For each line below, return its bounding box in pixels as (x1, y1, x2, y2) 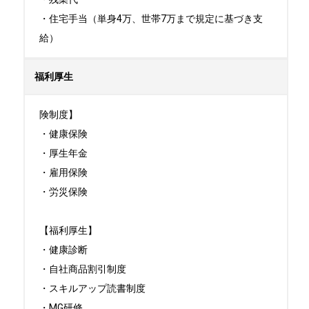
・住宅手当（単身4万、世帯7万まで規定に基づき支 (39, 13, 263, 24)
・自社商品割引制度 (39, 263, 126, 275)
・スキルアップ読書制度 (39, 283, 146, 294)
